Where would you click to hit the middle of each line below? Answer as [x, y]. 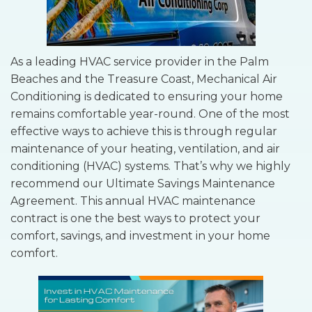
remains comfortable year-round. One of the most [150, 114]
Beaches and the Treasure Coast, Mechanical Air [144, 79]
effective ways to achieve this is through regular [144, 131]
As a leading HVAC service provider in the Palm [140, 61]
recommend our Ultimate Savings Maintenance [143, 183]
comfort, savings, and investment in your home [140, 235]
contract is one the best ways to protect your [135, 218]
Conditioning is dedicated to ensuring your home [147, 96]
